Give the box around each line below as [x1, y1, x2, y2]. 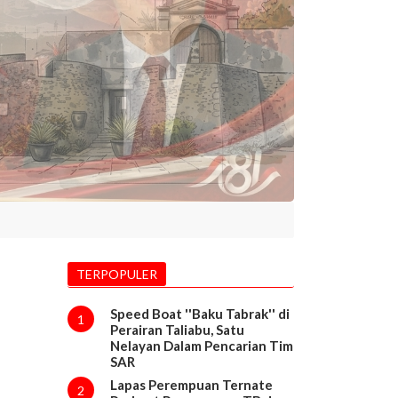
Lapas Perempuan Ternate [109, 376, 273, 393]
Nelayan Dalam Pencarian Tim [109, 337, 293, 354]
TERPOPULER [76, 266, 157, 282]
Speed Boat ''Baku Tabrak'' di [109, 305, 290, 322]
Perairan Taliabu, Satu [109, 321, 244, 338]
